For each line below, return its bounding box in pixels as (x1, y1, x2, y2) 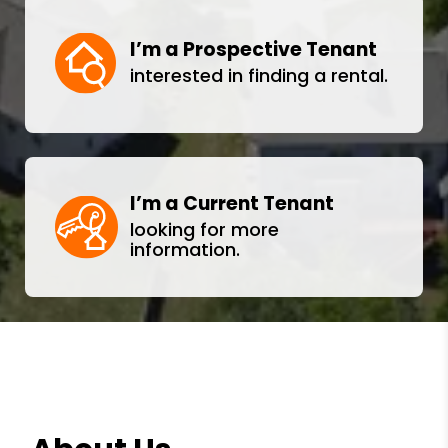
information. (130, 237, 240, 262)
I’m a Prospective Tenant (130, 36, 377, 63)
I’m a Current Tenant (130, 190, 334, 217)
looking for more (130, 217, 279, 242)
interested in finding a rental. (130, 63, 388, 88)
